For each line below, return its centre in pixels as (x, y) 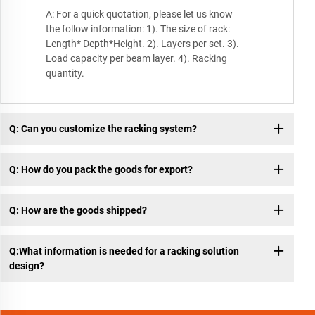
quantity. (65, 73)
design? (26, 265)
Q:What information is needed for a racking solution (124, 251)
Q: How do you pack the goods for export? (101, 169)
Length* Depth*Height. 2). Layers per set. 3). (142, 44)
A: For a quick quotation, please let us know (139, 14)
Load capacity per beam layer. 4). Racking (136, 59)
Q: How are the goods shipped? (78, 210)
